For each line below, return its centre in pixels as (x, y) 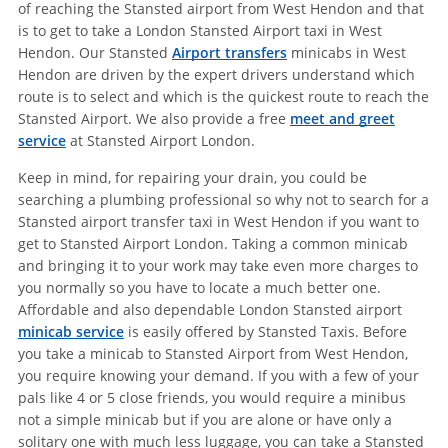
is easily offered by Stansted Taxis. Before (265, 332)
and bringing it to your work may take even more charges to (217, 266)
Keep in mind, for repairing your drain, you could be (192, 178)
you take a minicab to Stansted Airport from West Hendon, (212, 354)
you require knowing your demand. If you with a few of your (218, 376)
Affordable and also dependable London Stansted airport (209, 310)
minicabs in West (346, 53)
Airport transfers (229, 53)
